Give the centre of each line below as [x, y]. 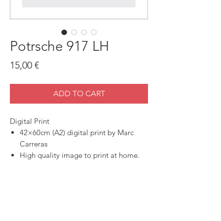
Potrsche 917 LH [59, 46]
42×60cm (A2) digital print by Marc [77, 132]
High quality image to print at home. [80, 155]
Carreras [34, 144]
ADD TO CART [79, 93]
